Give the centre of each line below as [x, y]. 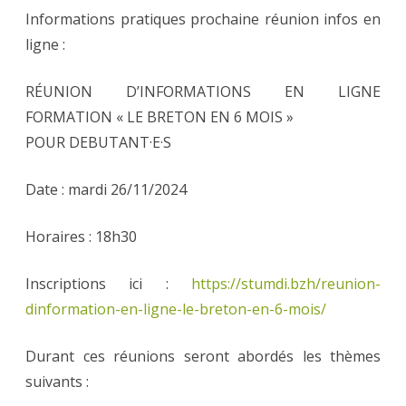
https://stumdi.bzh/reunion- [286, 284]
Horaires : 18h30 [81, 237]
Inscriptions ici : [108, 284]
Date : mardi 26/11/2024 [106, 190]
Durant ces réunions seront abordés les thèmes [203, 357]
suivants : [57, 382]
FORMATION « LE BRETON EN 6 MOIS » [161, 117]
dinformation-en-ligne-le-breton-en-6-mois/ [176, 309]
